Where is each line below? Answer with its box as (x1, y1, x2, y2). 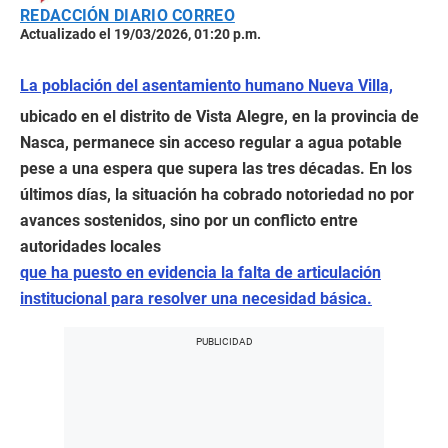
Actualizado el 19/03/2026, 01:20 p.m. (20, 26, 261, 43)
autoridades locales (20, 237, 161, 257)
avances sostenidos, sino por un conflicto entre (20, 211, 358, 231)
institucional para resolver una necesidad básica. (20, 289, 372, 309)
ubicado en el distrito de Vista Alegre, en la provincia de (20, 107, 419, 127)
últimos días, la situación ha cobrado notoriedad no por (20, 185, 414, 205)
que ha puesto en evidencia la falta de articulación (20, 263, 381, 283)
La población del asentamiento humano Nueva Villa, (20, 76, 393, 96)
